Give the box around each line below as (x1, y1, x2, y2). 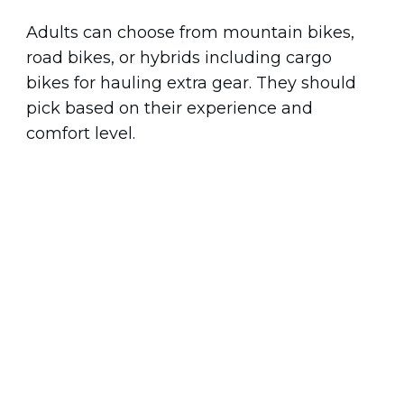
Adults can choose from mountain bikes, (26, 22, 354, 42)
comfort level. (26, 123, 135, 143)
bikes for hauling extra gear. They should (26, 72, 356, 93)
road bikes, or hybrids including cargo (26, 47, 332, 68)
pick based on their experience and (26, 97, 313, 118)
